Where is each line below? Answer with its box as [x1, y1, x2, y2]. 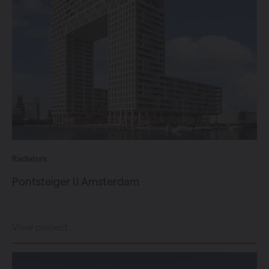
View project [12, 222, 68, 232]
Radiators [12, 153, 47, 163]
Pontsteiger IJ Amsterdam [12, 175, 139, 187]
